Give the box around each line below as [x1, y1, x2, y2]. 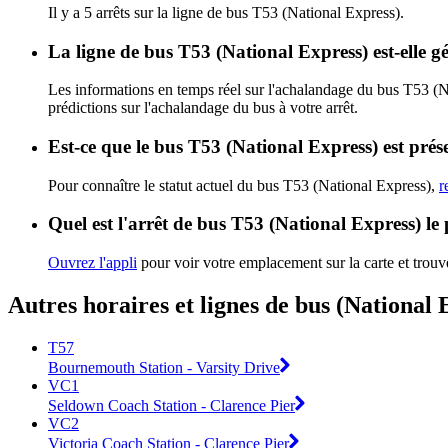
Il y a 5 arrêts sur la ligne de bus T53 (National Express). [48, 3, 404, 21]
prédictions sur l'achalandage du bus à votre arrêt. [48, 99, 358, 117]
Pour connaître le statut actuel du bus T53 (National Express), [48, 176, 439, 194]
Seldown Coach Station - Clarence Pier [48, 396, 295, 414]
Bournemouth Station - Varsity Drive [48, 358, 280, 376]
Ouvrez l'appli [48, 254, 137, 272]
